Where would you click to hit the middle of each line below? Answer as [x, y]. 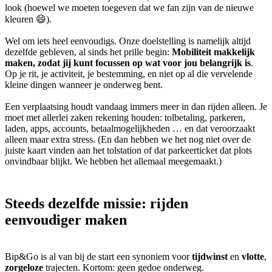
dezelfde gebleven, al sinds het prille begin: [88, 52]
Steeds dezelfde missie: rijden [97, 204]
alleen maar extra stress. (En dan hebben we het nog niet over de [128, 140]
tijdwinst [210, 257]
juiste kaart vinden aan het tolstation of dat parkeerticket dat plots [128, 151]
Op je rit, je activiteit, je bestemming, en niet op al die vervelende [129, 74]
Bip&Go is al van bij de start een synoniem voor [98, 257]
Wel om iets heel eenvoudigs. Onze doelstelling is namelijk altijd [128, 41]
